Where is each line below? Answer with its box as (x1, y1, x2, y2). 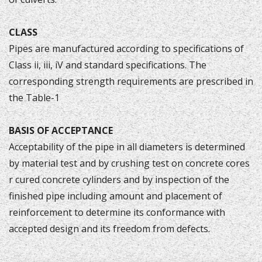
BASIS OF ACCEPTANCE (9, 124, 113, 137)
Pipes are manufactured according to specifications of (9, 42, 244, 55)
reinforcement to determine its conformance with (9, 206, 225, 219)
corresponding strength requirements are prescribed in (9, 75, 253, 88)
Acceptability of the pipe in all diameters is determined (9, 140, 245, 153)
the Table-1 (9, 91, 60, 104)
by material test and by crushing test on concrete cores (9, 157, 250, 170)
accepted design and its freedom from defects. (9, 222, 210, 235)
